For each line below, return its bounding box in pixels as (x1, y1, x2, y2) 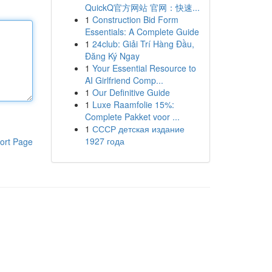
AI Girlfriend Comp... (84, 74, 163, 86)
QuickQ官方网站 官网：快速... (84, 1, 200, 13)
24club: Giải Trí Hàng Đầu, (92, 38, 194, 50)
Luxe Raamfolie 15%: (92, 98, 174, 110)
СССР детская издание (92, 123, 185, 135)
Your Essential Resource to (92, 62, 196, 74)
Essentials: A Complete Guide (84, 25, 199, 38)
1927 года (84, 135, 124, 147)
